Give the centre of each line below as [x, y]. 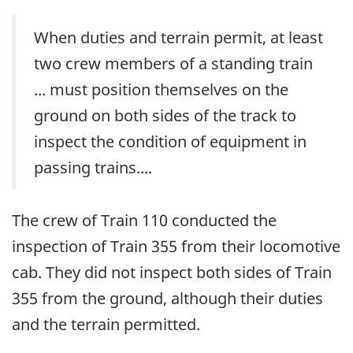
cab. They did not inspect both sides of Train [172, 273]
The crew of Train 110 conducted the [144, 221]
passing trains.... [93, 167]
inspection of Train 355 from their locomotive [176, 247]
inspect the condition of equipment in [170, 141]
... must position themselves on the [161, 89]
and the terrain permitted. [106, 325]
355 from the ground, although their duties [167, 299]
